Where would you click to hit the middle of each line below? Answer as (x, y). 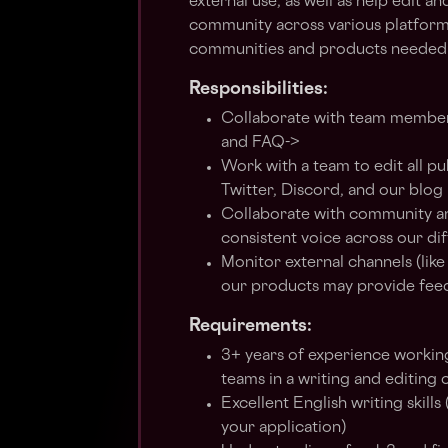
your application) (283, 428)
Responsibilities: (258, 89)
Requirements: (250, 326)
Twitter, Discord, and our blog (332, 191)
